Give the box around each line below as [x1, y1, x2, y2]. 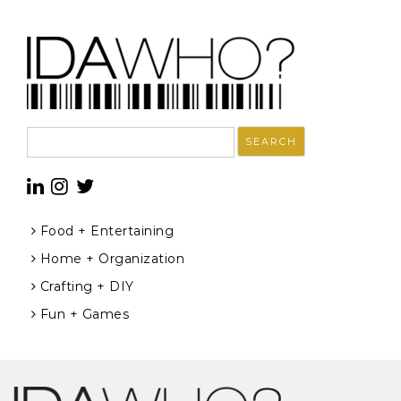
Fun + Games [39, 305, 129, 322]
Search [26, 126, 60, 140]
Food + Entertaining [39, 222, 174, 239]
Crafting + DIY [39, 277, 134, 294]
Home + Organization [39, 250, 184, 267]
